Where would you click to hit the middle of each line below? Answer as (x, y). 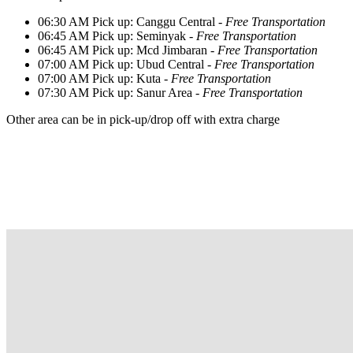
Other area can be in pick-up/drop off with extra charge (143, 119)
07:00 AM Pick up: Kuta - (103, 78)
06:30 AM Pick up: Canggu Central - (132, 21)
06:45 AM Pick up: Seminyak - (115, 35)
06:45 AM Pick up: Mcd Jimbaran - (128, 50)
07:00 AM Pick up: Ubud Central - (124, 64)
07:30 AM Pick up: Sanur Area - (120, 92)
